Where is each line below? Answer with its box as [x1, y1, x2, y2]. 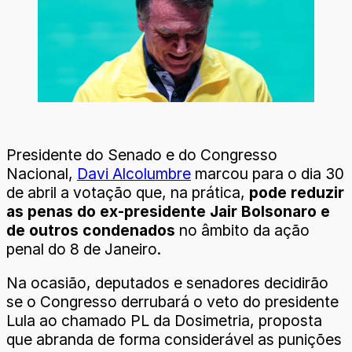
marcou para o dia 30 [191, 164, 344, 184]
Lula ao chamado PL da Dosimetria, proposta [6, 311, 322, 331]
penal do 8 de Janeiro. [6, 240, 161, 259]
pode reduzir [249, 183, 344, 203]
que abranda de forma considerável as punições [6, 330, 342, 350]
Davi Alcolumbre [77, 164, 191, 184]
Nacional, [6, 164, 77, 184]
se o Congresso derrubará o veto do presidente [6, 292, 339, 312]
